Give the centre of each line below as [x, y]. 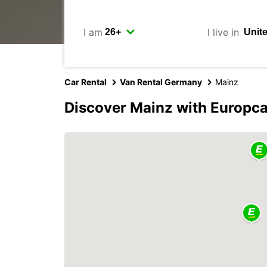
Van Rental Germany [161, 82]
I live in [223, 32]
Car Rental [86, 82]
